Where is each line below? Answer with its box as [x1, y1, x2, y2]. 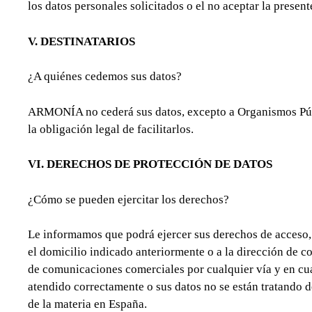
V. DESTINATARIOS [28, 34, 135, 48]
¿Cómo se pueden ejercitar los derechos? [28, 192, 229, 206]
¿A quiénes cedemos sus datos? [28, 70, 182, 84]
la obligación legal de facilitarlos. [28, 122, 194, 136]
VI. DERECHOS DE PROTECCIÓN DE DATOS [28, 157, 272, 171]
